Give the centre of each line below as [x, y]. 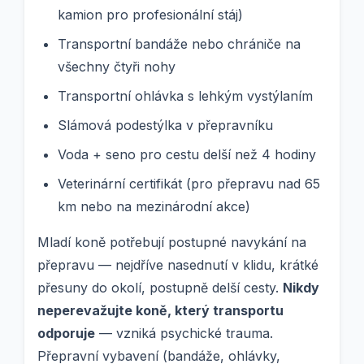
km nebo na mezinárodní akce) [154, 207]
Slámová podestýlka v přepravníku [165, 126]
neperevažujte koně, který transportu [160, 311]
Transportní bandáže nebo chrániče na [179, 44]
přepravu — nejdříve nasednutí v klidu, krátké [178, 265]
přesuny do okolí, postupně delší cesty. [160, 288]
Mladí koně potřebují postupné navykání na [172, 243]
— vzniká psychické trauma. [184, 334]
